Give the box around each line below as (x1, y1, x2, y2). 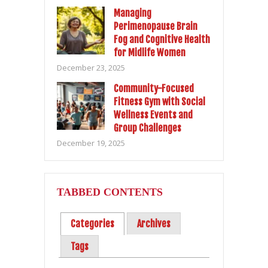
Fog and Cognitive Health (114, 33, 210, 45)
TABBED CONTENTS (57, 185, 163, 198)
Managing (114, 7, 151, 19)
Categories (71, 218, 115, 230)
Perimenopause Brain (114, 20, 197, 32)
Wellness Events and (114, 108, 193, 121)
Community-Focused (114, 82, 194, 95)
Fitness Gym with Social (114, 95, 205, 108)
